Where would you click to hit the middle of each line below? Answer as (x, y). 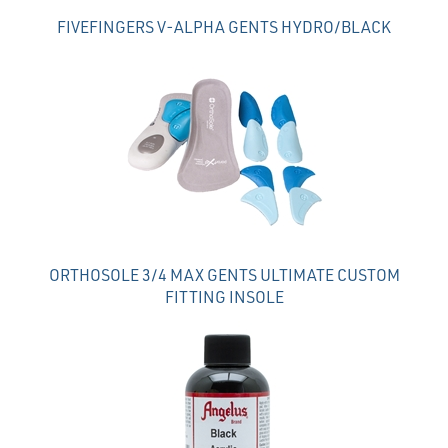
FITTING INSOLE (224, 296)
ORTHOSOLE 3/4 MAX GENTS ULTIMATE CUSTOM (224, 274)
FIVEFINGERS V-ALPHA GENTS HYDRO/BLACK (224, 26)
